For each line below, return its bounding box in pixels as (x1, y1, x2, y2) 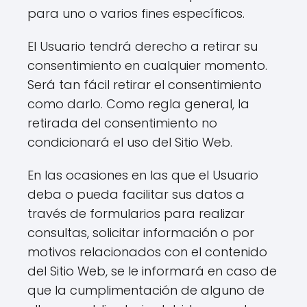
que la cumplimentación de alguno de (27, 282, 265, 299)
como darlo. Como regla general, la (27, 95, 249, 112)
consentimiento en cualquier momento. (27, 57, 267, 74)
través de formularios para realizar (27, 205, 245, 222)
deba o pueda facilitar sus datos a (27, 186, 245, 203)
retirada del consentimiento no (27, 114, 217, 132)
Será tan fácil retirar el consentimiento (27, 76, 262, 93)
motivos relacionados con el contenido (27, 243, 267, 260)
